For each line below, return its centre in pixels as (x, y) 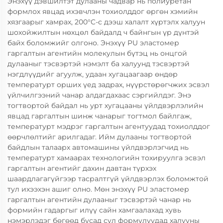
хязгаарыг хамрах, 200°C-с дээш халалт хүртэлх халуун (106, 22)
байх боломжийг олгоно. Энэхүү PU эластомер (93, 43)
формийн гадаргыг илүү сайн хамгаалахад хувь (94, 210)
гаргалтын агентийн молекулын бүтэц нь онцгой (97, 53)
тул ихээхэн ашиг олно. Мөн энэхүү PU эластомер (98, 189)
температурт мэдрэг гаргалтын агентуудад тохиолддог (109, 126)
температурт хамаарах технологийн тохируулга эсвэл (107, 158)
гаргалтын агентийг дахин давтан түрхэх (82, 168)
